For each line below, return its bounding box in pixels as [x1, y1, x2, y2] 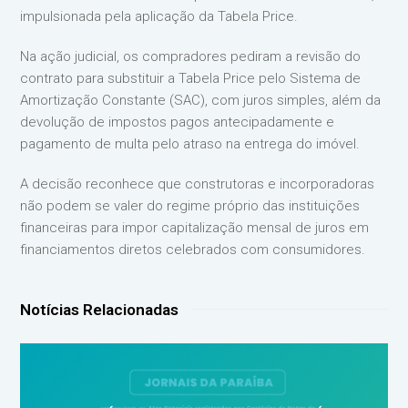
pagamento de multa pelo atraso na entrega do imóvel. [20, 136, 361, 152]
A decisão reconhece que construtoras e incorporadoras [20, 176, 375, 192]
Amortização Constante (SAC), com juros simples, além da [20, 92, 382, 108]
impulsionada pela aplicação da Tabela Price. [20, 8, 299, 25]
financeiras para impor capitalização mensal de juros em [20, 219, 370, 236]
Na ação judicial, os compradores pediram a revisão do [20, 48, 362, 65]
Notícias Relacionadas [20, 301, 179, 319]
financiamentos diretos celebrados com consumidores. [20, 241, 366, 258]
